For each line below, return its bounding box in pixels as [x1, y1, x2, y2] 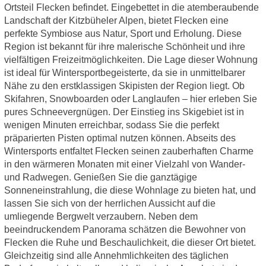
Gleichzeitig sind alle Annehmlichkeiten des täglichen [4, 251, 229, 261]
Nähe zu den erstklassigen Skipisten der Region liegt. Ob [4, 81, 245, 91]
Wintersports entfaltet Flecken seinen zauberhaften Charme [4, 146, 254, 157]
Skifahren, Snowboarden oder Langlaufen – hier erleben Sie [4, 94, 257, 104]
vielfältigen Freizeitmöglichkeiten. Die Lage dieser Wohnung [4, 55, 258, 65]
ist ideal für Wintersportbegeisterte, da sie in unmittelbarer [4, 68, 245, 78]
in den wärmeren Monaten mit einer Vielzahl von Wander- [4, 159, 245, 170]
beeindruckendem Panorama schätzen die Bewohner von [4, 224, 246, 235]
